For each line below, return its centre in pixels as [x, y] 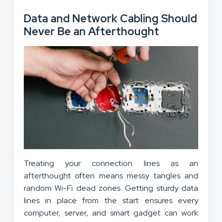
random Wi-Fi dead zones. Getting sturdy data [111, 188]
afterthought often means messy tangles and [111, 176]
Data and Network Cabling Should [111, 18]
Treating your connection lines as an [111, 164]
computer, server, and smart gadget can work [111, 213]
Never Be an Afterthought [91, 31]
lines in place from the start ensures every [111, 201]
